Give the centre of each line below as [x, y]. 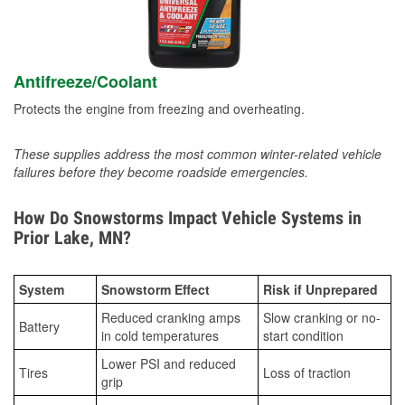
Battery [39, 327]
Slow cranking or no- [322, 318]
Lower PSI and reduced [169, 364]
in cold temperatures [160, 336]
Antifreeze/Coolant [85, 82]
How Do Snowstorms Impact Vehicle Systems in [188, 218]
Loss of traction [307, 373]
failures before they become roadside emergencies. [161, 172]
